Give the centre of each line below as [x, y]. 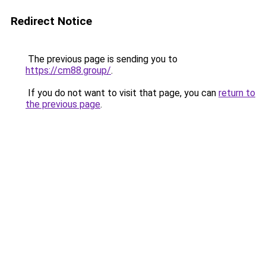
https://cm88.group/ [68, 70]
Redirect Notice [51, 21]
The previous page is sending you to [102, 59]
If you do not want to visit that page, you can [122, 93]
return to [237, 93]
